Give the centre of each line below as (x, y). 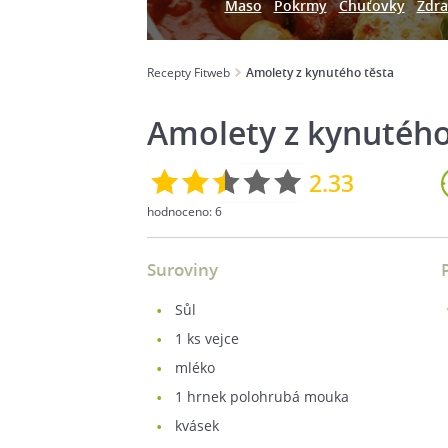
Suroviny (182, 269)
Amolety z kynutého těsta (320, 72)
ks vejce (211, 338)
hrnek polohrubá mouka (266, 396)
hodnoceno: (181, 211)
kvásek (197, 425)
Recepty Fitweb (188, 72)
